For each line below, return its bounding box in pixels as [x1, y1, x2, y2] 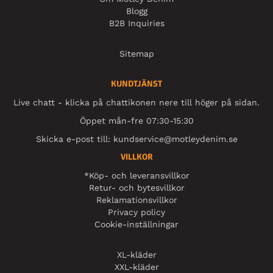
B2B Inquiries [108, 18, 165, 28]
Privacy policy [108, 207, 165, 217]
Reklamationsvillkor [96, 194, 177, 205]
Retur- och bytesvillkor [88, 182, 185, 193]
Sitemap [119, 48, 154, 58]
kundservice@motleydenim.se [113, 133, 238, 144]
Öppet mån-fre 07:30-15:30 [79, 115, 194, 126]
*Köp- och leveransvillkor [83, 170, 190, 180]
